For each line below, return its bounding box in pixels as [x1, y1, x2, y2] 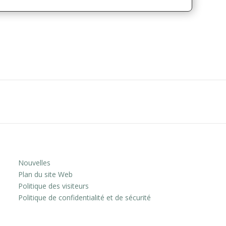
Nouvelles [18, 158, 51, 168]
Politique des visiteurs [18, 181, 89, 191]
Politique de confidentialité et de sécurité [18, 193, 151, 203]
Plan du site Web [18, 169, 73, 180]
